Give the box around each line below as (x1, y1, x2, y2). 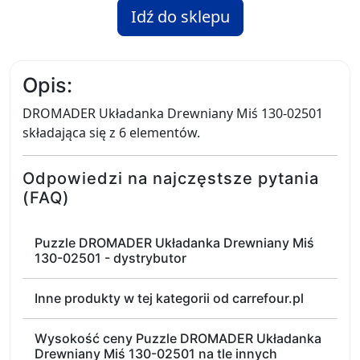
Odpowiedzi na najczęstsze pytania (22, 169, 319, 188)
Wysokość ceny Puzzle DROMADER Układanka (35, 330, 321, 346)
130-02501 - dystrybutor (35, 250, 186, 266)
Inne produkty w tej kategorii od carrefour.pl (35, 290, 304, 306)
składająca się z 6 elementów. (22, 124, 200, 141)
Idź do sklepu (130, 6, 230, 27)
